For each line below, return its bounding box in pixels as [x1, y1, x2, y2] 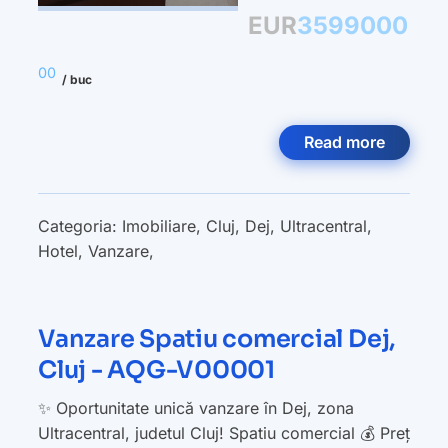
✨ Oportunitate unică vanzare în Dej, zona [38, 398, 354, 418]
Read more [304, 132, 385, 152]
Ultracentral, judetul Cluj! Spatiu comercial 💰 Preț [38, 423, 410, 443]
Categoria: [38, 216, 122, 236]
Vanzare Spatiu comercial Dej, [38, 324, 396, 354]
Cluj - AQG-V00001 [38, 355, 275, 385]
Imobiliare [122, 216, 196, 236]
